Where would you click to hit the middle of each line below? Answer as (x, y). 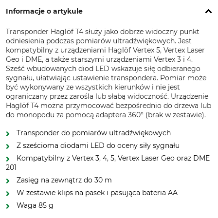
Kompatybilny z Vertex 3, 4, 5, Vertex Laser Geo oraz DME (113, 158)
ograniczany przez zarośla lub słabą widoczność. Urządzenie (107, 96)
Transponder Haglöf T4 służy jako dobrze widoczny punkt (103, 32)
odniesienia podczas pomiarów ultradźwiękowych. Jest (99, 41)
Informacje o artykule (44, 11)
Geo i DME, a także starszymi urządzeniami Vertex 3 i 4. (99, 59)
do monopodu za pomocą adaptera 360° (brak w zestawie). (106, 115)
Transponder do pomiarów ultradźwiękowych (94, 133)
